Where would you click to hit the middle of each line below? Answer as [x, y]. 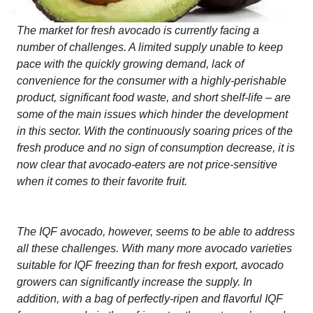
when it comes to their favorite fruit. [102, 181]
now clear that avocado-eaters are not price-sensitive [147, 165]
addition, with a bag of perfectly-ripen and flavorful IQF [150, 299]
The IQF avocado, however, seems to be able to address [156, 232]
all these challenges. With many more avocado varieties [154, 248]
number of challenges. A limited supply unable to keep [150, 47]
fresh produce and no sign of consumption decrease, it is [156, 148]
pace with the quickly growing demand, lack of [130, 64]
